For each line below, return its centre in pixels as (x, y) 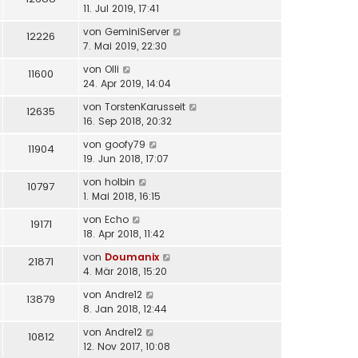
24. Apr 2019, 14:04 (127, 84)
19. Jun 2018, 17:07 (126, 159)
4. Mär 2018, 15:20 (125, 272)
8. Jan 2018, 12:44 (125, 309)
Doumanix (132, 257)
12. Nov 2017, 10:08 (127, 347)
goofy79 (125, 145)
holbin (120, 182)
